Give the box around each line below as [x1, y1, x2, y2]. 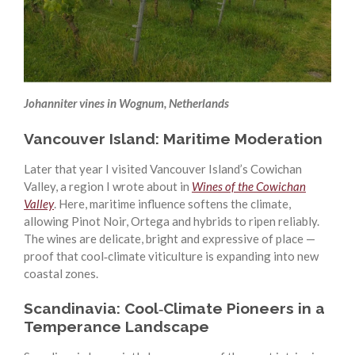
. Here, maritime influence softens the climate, [54, 196, 291, 211]
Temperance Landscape [24, 318, 209, 336]
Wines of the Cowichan [192, 178, 306, 193]
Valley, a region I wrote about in [24, 178, 192, 193]
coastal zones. [24, 265, 98, 281]
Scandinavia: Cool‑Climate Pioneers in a [24, 300, 325, 318]
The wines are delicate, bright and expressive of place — [24, 231, 315, 246]
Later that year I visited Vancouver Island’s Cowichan [24, 161, 302, 176]
